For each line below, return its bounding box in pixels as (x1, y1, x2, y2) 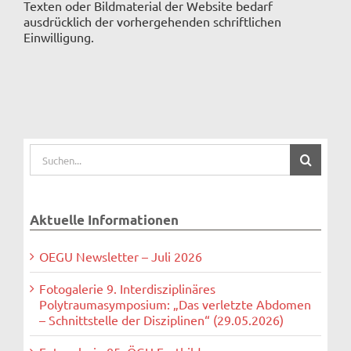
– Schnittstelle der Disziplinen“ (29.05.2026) (38, 311, 284, 327)
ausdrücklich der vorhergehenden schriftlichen (24, 13, 281, 29)
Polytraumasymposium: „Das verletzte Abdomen (38, 295, 311, 312)
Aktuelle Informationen (29, 212, 179, 229)
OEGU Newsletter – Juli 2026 (38, 248, 202, 264)
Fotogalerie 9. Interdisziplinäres (38, 280, 215, 296)
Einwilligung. (24, 28, 94, 45)
